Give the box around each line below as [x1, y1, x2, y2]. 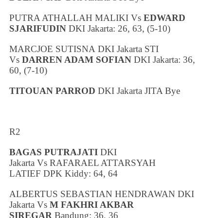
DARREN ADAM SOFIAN [22, 54, 132, 65]
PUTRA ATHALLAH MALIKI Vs [9, 12, 144, 23]
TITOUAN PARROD [9, 85, 96, 96]
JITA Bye [142, 85, 181, 96]
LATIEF [9, 168, 41, 179]
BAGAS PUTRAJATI [9, 146, 98, 157]
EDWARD [144, 12, 186, 23]
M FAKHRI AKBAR [50, 199, 134, 210]
